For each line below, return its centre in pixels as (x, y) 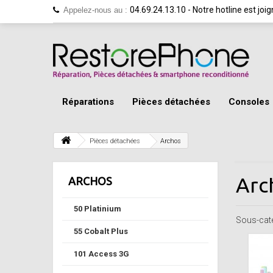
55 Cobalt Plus (101, 231)
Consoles (249, 101)
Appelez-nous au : (97, 10)
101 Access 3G (101, 253)
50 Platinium (97, 208)
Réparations (88, 101)
